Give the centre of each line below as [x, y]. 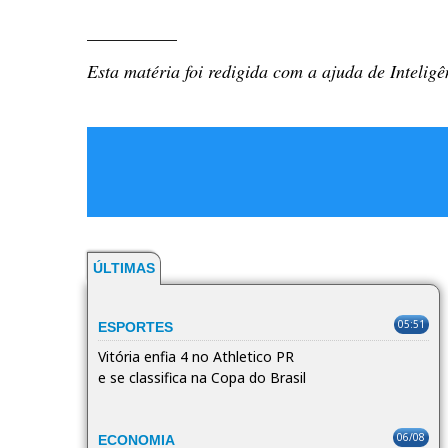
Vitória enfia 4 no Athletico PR [196, 356]
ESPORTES [135, 326]
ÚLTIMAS [124, 267]
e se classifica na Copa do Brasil [202, 377]
